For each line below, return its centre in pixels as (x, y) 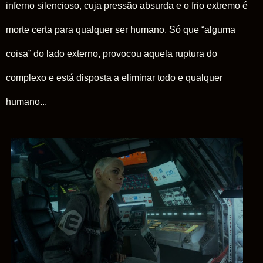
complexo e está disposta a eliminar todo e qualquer (114, 77)
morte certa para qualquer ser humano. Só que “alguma (121, 29)
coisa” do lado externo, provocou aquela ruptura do (112, 53)
